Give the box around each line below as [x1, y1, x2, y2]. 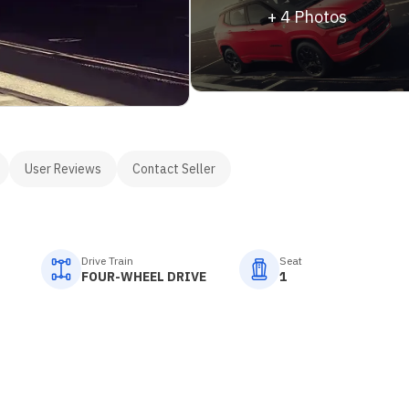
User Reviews [25, 160, 101, 177]
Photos [289, 6, 347, 28]
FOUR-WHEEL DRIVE [81, 267, 206, 285]
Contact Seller [132, 160, 215, 177]
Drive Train [81, 253, 133, 267]
